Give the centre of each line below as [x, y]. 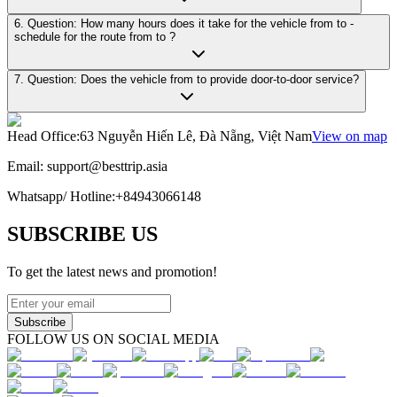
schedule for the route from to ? [166, 36]
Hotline [91, 196]
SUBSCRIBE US [82, 234]
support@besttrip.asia [107, 166]
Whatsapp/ [39, 196]
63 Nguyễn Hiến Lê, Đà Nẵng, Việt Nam [196, 136]
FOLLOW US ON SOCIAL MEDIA [113, 339]
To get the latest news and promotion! [112, 271]
